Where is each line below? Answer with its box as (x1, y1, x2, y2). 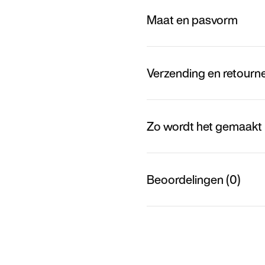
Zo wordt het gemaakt (147, 117, 262, 135)
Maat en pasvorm (147, 11, 238, 28)
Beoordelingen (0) (147, 170, 241, 188)
